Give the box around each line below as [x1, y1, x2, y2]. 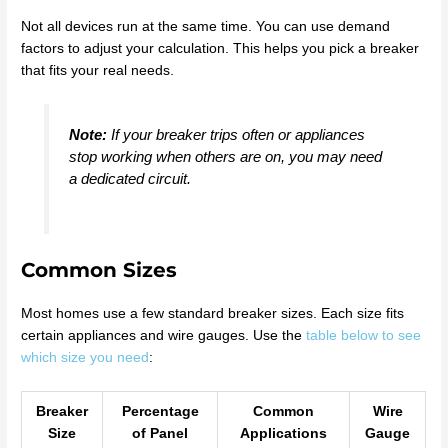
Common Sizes [21, 257, 178, 282]
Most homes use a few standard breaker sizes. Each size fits [21, 305, 405, 321]
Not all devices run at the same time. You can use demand [21, 18, 391, 34]
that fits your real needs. [21, 62, 175, 78]
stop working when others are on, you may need [68, 148, 382, 166]
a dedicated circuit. [68, 170, 191, 188]
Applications [240, 425, 328, 441]
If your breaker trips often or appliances [106, 126, 365, 144]
